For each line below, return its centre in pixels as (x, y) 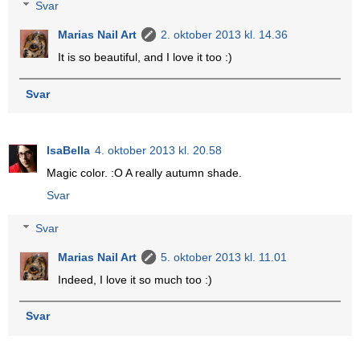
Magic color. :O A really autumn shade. (144, 172)
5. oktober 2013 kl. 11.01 (224, 258)
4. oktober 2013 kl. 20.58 (158, 150)
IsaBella (68, 150)
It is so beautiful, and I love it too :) (145, 57)
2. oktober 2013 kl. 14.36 (225, 35)
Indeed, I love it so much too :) (135, 280)
